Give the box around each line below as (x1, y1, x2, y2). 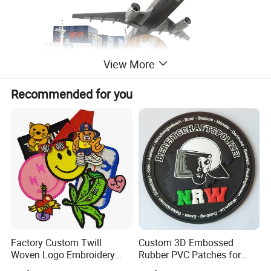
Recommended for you (11, 85, 133, 102)
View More (103, 56, 155, 71)
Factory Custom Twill (11, 236, 102, 250)
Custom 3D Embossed (138, 236, 233, 250)
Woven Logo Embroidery (11, 248, 116, 262)
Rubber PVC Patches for (138, 248, 241, 262)
